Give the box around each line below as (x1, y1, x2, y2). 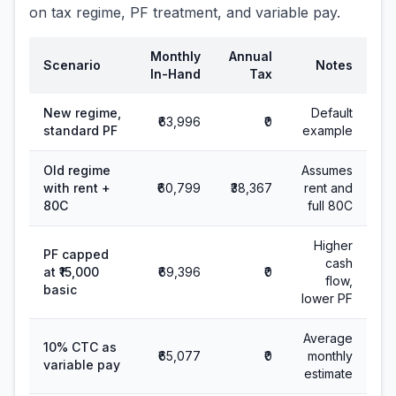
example (302, 123, 353, 138)
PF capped (43, 247, 109, 262)
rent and (304, 180, 353, 195)
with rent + (43, 180, 110, 195)
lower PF (301, 291, 353, 306)
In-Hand (150, 66, 201, 81)
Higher (314, 238, 353, 253)
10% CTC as (43, 339, 117, 354)
